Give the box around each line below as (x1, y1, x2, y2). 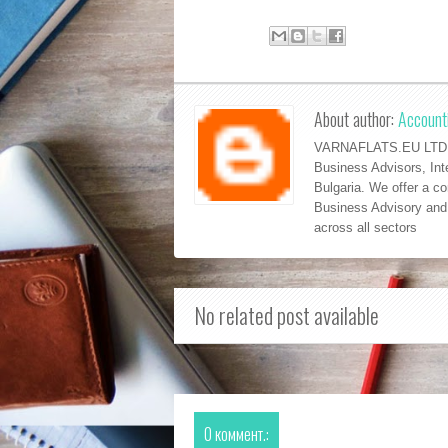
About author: (314, 106, 398, 132)
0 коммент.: (204, 422, 269, 446)
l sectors (367, 220, 417, 235)
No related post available (194, 299, 379, 331)
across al (314, 220, 367, 235)
